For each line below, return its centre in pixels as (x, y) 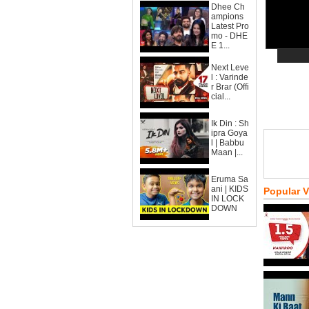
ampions (227, 17)
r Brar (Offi (230, 87)
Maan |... (227, 152)
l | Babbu (228, 143)
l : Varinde (230, 77)
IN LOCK (228, 199)
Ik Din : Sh (230, 123)
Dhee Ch (228, 7)
